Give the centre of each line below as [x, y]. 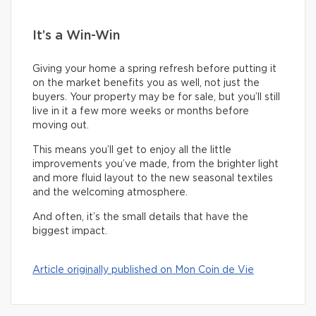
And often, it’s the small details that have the [140, 218]
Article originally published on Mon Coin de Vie [143, 271]
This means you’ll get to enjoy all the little [132, 151]
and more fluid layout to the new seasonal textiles [153, 179]
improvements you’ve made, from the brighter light [156, 165]
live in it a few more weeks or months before [141, 112]
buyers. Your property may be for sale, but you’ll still [156, 98]
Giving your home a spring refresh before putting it [154, 69]
